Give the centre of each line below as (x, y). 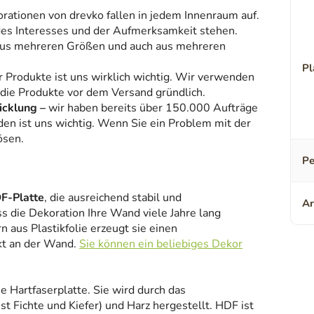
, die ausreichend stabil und (113, 198)
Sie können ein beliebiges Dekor (161, 244)
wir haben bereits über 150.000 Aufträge (152, 108)
